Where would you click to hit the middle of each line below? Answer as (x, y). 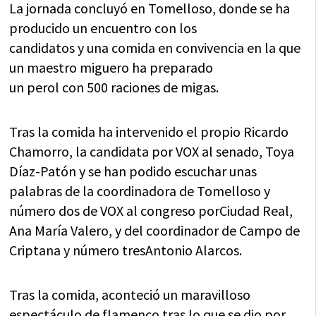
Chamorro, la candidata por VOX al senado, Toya (152, 151)
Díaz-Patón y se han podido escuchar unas (133, 171)
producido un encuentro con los (103, 28)
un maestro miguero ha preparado (111, 67)
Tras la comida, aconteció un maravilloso (130, 294)
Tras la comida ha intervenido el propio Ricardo (149, 131)
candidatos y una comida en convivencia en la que (155, 47)
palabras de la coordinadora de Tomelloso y (140, 190)
